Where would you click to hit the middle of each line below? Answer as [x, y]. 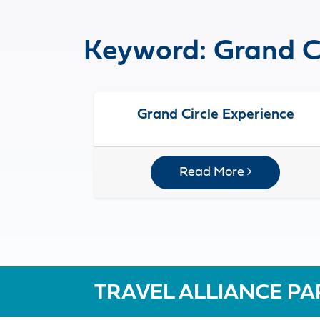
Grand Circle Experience [215, 115]
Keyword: [149, 52]
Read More [214, 172]
